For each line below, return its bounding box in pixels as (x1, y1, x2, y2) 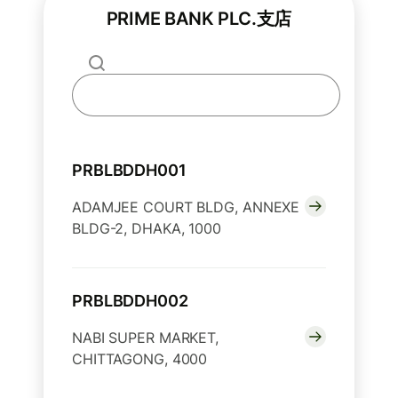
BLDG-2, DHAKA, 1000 (72, 219, 221, 238)
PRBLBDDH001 (72, 161, 187, 180)
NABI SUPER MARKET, (72, 329, 219, 347)
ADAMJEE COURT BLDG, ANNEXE (72, 198, 300, 217)
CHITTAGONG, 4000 (72, 350, 208, 369)
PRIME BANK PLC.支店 (106, 8, 292, 30)
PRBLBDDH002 (72, 291, 188, 311)
